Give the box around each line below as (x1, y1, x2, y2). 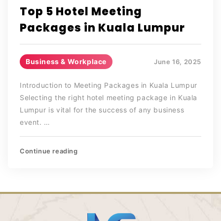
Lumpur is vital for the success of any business (20, 106, 184, 114)
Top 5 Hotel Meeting (20, 4, 142, 20)
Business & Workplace (26, 57, 107, 66)
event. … (20, 118, 50, 127)
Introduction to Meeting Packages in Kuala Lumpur (20, 81, 197, 90)
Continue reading (20, 147, 78, 155)
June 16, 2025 (154, 57, 201, 66)
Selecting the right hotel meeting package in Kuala (20, 93, 198, 102)
